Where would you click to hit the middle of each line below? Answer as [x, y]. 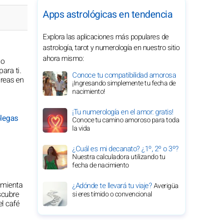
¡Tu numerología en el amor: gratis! [123, 112]
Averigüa [166, 186]
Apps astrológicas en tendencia [108, 14]
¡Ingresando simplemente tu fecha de [124, 83]
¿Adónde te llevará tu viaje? [113, 186]
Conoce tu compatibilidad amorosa [124, 75]
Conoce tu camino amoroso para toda [126, 120]
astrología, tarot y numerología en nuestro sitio [111, 48]
